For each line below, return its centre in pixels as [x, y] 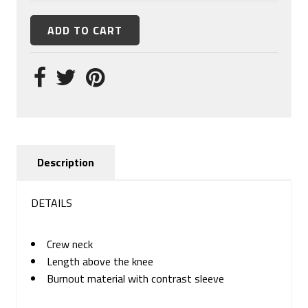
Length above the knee [100, 262]
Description [66, 163]
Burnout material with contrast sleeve [136, 279]
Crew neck [70, 244]
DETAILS [52, 203]
